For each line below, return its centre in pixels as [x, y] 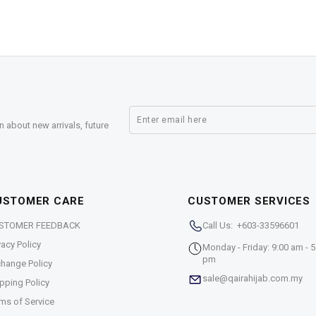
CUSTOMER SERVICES [249, 201]
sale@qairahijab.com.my [253, 279]
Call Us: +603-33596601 [251, 226]
